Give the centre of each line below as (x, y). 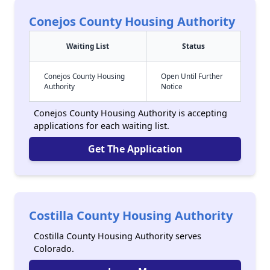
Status (193, 46)
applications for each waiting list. (102, 126)
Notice (172, 86)
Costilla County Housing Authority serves (118, 236)
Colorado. (54, 249)
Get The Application (135, 149)
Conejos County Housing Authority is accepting (130, 113)
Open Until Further (192, 76)
